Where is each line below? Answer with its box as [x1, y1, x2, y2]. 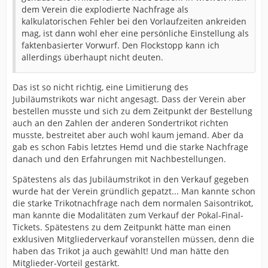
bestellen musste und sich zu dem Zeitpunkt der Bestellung [13, 105, 252, 117]
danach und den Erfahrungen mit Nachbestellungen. [13, 153, 226, 165]
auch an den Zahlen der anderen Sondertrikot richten [13, 117, 229, 129]
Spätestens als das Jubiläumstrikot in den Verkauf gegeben [13, 173, 249, 185]
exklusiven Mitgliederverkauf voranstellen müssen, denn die [13, 233, 254, 245]
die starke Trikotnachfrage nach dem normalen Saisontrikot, [13, 197, 253, 209]
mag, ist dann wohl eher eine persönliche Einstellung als [22, 27, 249, 39]
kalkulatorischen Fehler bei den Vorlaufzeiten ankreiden [22, 15, 246, 27]
